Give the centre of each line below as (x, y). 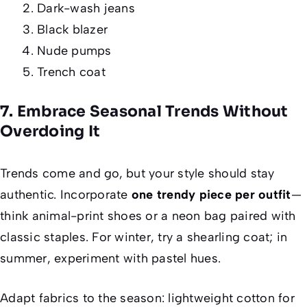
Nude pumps (74, 51)
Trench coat (71, 72)
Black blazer (72, 30)
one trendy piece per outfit (211, 195)
